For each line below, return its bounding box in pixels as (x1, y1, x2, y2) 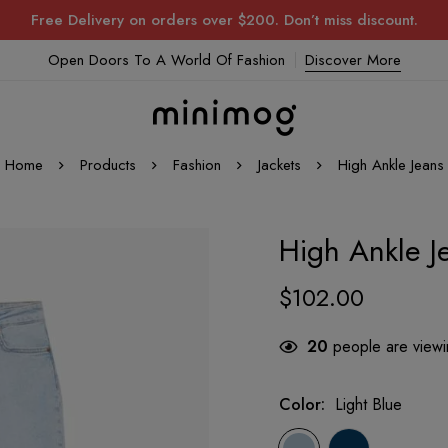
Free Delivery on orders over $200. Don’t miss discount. (30, 9, 418, 31)
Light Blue (335, 393, 402, 416)
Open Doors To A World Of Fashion (47, 49, 285, 71)
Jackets (257, 154, 301, 176)
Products (79, 154, 136, 176)
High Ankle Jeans (337, 154, 444, 176)
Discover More (304, 49, 401, 71)
